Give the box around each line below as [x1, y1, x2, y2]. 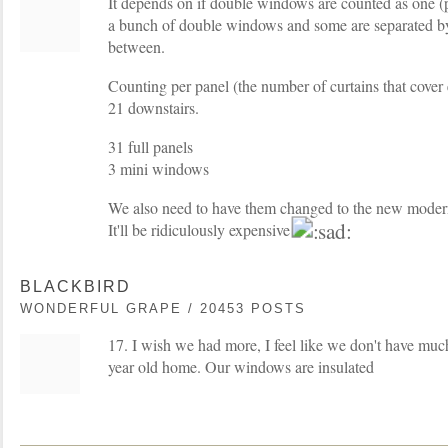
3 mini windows [108, 157, 209, 179]
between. [108, 35, 165, 57]
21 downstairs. [108, 96, 199, 118]
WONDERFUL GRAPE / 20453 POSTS [20, 300, 306, 316]
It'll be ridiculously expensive [108, 218, 294, 240]
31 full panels [108, 135, 193, 157]
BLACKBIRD [20, 277, 131, 295]
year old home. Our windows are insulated [108, 355, 374, 377]
